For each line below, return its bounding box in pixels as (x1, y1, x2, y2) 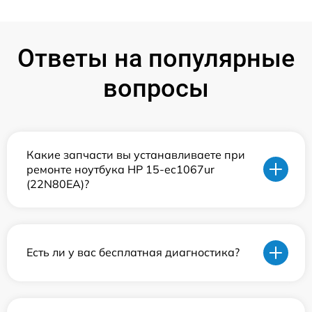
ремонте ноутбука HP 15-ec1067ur (26, 162, 214, 176)
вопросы (103, 73, 209, 103)
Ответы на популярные (17, 43, 295, 73)
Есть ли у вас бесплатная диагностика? (26, 245, 240, 260)
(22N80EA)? (26, 176, 89, 191)
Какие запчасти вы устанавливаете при (26, 147, 245, 162)
